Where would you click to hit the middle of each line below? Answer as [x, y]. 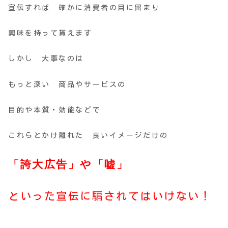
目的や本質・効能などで [55, 110]
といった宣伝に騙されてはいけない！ [110, 196]
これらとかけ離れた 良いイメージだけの [88, 135]
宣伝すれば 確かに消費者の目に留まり [84, 8]
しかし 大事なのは [46, 59]
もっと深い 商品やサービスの [67, 84]
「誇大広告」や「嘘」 [68, 165]
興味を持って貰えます [50, 33]
